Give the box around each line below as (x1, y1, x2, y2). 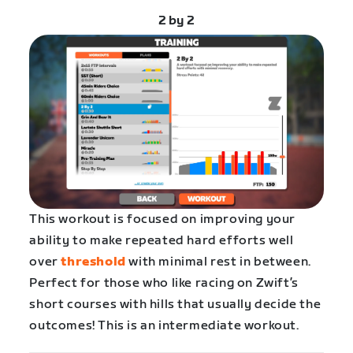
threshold (61, 255, 126, 270)
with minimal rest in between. (125, 255, 311, 270)
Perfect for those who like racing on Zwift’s (29, 276, 299, 292)
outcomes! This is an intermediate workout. (29, 318, 299, 334)
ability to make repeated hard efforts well (29, 233, 294, 249)
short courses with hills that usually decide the (29, 297, 321, 313)
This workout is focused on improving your (29, 212, 295, 228)
